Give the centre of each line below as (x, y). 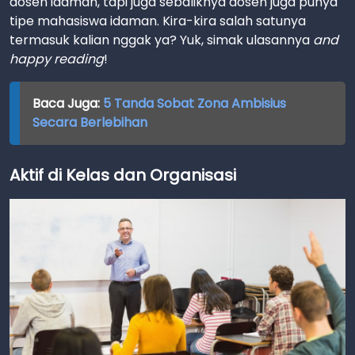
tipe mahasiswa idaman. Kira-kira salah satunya (158, 21)
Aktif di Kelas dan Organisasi (123, 175)
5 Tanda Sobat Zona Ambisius (194, 103)
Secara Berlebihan (90, 122)
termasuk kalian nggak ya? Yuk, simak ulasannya (161, 40)
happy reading (57, 59)
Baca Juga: (67, 103)
